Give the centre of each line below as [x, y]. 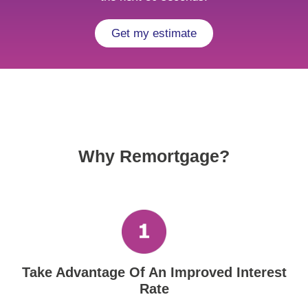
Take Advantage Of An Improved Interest [154, 272]
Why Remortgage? [154, 156]
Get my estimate [154, 33]
